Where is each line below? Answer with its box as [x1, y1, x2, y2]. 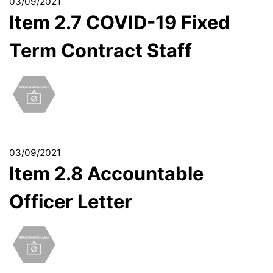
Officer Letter [9, 190, 132, 213]
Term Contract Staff [9, 38, 192, 62]
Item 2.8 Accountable [9, 161, 204, 185]
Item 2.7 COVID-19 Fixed [9, 10, 230, 34]
